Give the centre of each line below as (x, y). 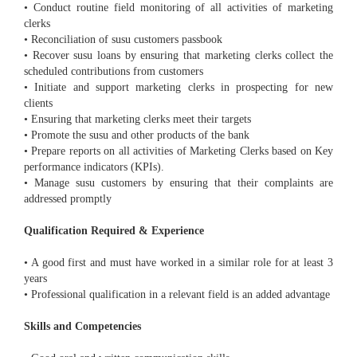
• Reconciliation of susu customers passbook (123, 40)
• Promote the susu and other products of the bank (137, 135)
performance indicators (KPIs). (94, 167)
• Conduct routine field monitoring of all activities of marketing (178, 8)
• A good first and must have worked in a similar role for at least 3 (178, 263)
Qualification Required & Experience (114, 231)
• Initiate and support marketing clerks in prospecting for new (178, 88)
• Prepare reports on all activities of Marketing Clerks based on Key (178, 151)
